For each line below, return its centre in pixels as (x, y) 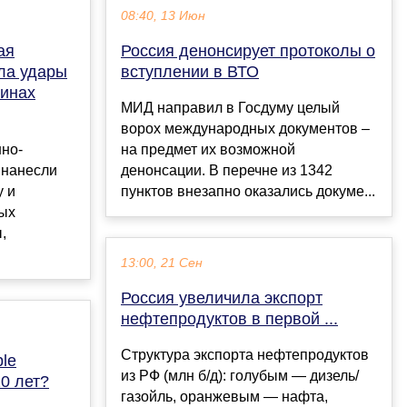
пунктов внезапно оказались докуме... (248, 192)
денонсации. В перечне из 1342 (227, 171)
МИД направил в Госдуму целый (230, 108)
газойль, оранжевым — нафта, (224, 397)
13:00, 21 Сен (162, 263)
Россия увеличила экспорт (222, 298)
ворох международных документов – (245, 129)
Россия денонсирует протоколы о (248, 51)
